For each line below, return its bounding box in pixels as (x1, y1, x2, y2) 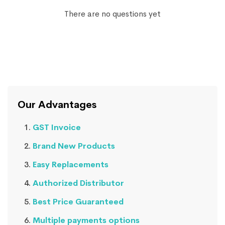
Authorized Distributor (33, 177, 124, 188)
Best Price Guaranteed (33, 196, 124, 207)
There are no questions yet (64, 8, 161, 19)
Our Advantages (18, 98, 96, 111)
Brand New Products (33, 140, 115, 151)
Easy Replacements (33, 159, 108, 170)
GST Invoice (33, 122, 81, 133)
